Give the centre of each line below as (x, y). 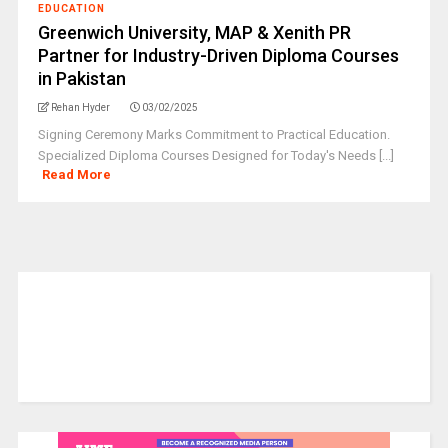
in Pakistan (81, 78)
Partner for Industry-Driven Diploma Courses (218, 55)
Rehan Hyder (80, 107)
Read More (77, 174)
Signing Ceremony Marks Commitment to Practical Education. (213, 134)
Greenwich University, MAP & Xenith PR (194, 32)
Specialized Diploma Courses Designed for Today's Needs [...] (215, 155)
